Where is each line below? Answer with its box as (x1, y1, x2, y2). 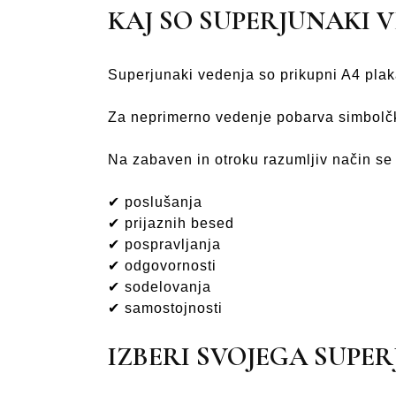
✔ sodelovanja (108, 279, 211, 294)
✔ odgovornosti (108, 258, 217, 273)
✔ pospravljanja (108, 237, 221, 252)
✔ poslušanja (108, 194, 202, 209)
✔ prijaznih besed (108, 216, 234, 231)
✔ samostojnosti (108, 301, 223, 316)
